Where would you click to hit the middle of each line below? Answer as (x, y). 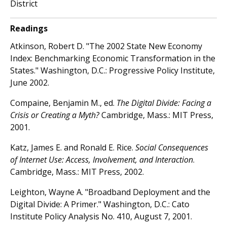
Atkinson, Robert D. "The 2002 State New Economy (106, 46)
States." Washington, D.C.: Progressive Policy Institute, (112, 70)
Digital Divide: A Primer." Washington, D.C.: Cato (100, 204)
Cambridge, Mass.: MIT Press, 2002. (77, 172)
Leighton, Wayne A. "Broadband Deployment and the (110, 192)
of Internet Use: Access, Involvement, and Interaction (102, 159)
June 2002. (30, 82)
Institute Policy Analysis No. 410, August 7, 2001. (101, 216)
